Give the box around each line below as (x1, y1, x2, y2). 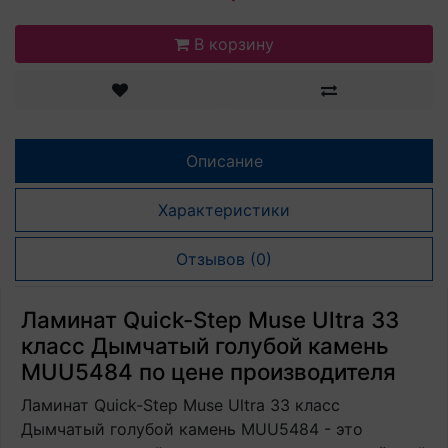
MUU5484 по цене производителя (21, 358, 396, 385)
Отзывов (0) (176, 249, 272, 269)
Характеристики (158, 200, 290, 220)
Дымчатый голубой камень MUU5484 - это (21, 419, 363, 439)
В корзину (194, 34, 274, 54)
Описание (185, 151, 263, 171)
